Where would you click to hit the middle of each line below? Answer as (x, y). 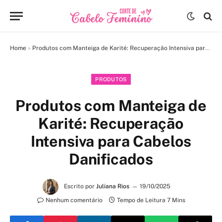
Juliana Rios (113, 187)
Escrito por (79, 187)
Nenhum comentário (74, 200)
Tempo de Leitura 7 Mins (151, 200)
